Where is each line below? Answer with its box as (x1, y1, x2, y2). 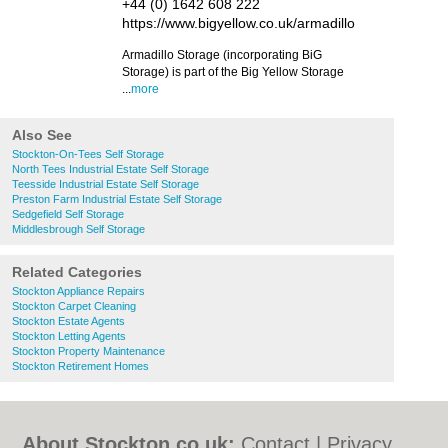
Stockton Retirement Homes (12, 360, 149, 372)
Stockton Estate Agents (12, 315, 125, 327)
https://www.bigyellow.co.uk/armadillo (122, 15, 355, 31)
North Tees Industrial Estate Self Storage (12, 163, 209, 175)
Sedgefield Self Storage (12, 208, 124, 220)
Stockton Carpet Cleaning (12, 300, 136, 312)
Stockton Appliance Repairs (12, 285, 145, 297)
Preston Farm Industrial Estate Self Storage (12, 193, 222, 205)
